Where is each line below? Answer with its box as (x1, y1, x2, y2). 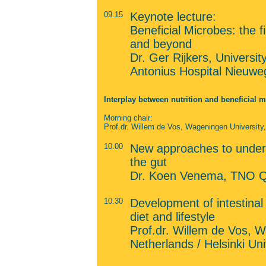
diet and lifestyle (129, 210, 215, 223)
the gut (129, 156, 167, 169)
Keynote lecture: (129, 10, 216, 23)
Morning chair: (103, 113, 153, 122)
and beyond (129, 37, 192, 50)
